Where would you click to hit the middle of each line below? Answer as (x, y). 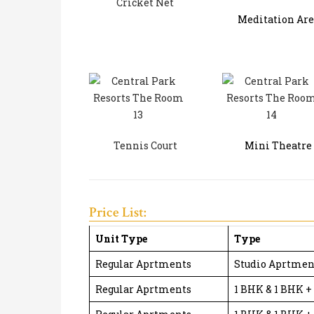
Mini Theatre (278, 145)
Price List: (118, 212)
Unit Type (121, 238)
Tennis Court (145, 145)
